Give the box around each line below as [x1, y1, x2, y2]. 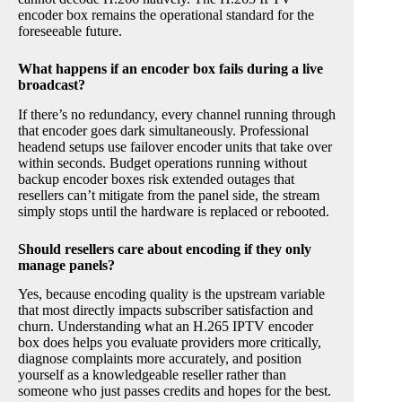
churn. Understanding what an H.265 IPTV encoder [18, 319, 313, 335]
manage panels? [18, 257, 115, 273]
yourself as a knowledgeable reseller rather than [18, 367, 286, 383]
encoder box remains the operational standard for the [18, 6, 314, 22]
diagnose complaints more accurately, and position [18, 351, 301, 367]
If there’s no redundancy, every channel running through [18, 106, 336, 122]
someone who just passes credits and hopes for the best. [18, 383, 331, 399]
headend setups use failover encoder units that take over [18, 138, 332, 154]
